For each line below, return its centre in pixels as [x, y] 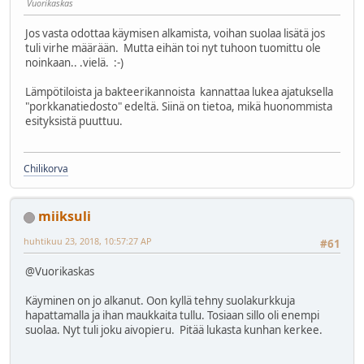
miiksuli [65, 217]
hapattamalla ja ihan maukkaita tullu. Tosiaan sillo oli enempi [172, 316]
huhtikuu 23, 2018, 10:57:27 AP [88, 241]
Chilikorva [46, 169]
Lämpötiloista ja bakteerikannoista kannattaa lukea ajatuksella [179, 91]
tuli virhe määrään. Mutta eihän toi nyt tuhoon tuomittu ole [173, 48]
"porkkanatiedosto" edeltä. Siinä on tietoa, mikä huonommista [179, 106]
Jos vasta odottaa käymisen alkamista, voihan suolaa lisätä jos [175, 33]
